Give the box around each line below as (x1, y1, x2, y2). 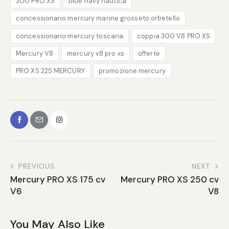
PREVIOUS (18, 162, 55, 171)
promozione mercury (99, 66, 166, 75)
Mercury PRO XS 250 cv (121, 174, 219, 186)
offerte (138, 49, 160, 58)
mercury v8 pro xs (67, 49, 124, 58)
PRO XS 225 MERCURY (16, 66, 85, 75)
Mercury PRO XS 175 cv (10, 174, 105, 186)
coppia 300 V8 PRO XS (137, 31, 211, 40)
